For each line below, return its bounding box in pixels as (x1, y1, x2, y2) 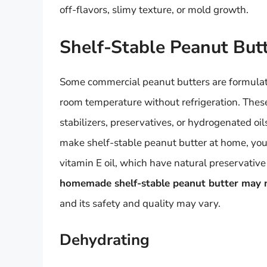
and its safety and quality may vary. (60, 197, 221, 211)
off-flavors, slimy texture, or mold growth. (60, 2, 249, 17)
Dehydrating (60, 229, 150, 250)
